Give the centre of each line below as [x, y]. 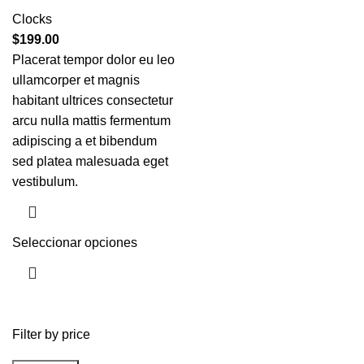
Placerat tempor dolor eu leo [93, 60]
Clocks [32, 19]
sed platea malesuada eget [90, 161]
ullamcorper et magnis [76, 80]
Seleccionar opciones [75, 243]
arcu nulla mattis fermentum [91, 121]
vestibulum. [45, 182]
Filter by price [51, 334]
